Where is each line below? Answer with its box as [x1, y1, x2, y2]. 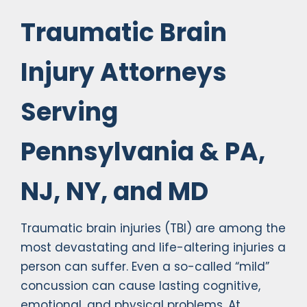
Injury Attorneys [21, 55, 227, 90]
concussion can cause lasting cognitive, [21, 278, 260, 295]
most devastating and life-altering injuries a [21, 239, 286, 256]
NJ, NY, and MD [21, 174, 208, 210]
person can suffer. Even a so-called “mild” [21, 258, 269, 275]
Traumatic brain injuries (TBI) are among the [21, 220, 286, 237]
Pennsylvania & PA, [21, 134, 265, 170]
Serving [21, 95, 118, 130]
